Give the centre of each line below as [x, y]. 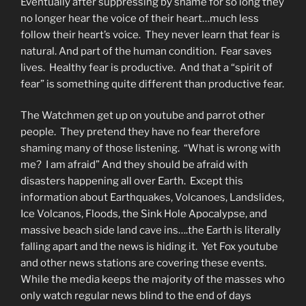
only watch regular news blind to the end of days [136, 296]
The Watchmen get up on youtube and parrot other [143, 116]
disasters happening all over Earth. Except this [132, 181]
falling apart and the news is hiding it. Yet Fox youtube [149, 247]
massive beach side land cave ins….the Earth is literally [151, 231]
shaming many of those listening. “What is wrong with [151, 149]
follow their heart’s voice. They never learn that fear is [150, 34]
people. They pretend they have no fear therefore [140, 132]
